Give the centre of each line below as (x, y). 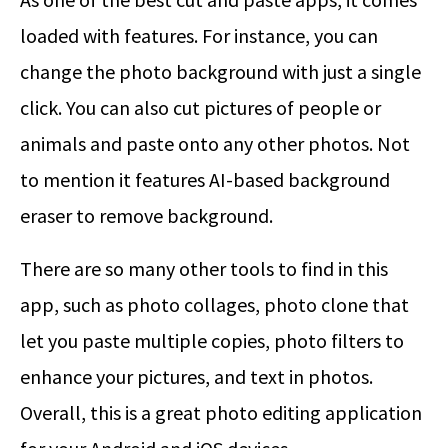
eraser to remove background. (146, 216)
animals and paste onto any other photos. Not (215, 144)
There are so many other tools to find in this (204, 269)
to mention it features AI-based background (205, 180)
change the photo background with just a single (220, 72)
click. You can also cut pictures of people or (200, 108)
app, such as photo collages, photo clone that (214, 305)
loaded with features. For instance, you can (199, 36)
